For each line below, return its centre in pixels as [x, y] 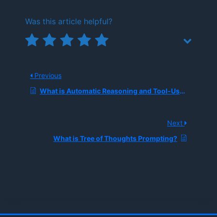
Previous [47, 75]
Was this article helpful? [69, 21]
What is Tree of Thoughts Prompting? [115, 138]
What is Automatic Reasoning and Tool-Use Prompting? [110, 91]
